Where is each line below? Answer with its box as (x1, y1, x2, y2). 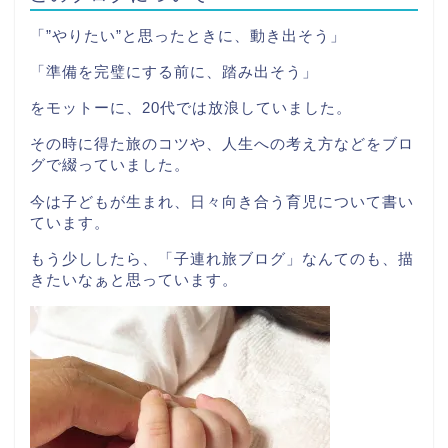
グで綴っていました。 (30, 156, 190, 174)
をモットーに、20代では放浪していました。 (30, 99, 352, 117)
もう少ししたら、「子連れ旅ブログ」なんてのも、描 (30, 249, 414, 267)
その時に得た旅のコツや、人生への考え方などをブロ (30, 135, 414, 153)
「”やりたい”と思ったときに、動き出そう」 (30, 26, 346, 44)
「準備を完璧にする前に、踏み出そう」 (30, 63, 318, 80)
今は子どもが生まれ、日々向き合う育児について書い (30, 192, 414, 210)
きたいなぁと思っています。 (30, 270, 238, 288)
